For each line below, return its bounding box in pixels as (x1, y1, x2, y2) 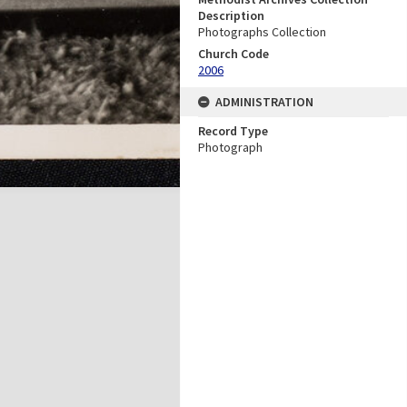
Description (198, 6, 264, 24)
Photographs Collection (198, 23, 326, 40)
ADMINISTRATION (215, 93, 313, 110)
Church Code (198, 45, 269, 62)
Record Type (198, 122, 268, 139)
